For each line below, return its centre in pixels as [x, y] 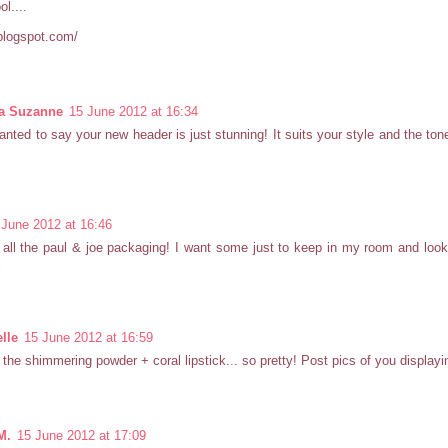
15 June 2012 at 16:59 [88, 338]
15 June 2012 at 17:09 [81, 436]
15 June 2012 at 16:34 [133, 112]
